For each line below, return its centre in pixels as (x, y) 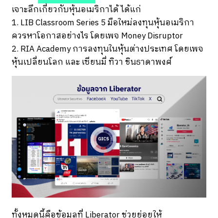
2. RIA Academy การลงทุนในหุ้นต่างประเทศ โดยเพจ (108, 49)
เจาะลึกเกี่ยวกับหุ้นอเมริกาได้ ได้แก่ (76, 9)
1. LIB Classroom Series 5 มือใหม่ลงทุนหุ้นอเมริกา (103, 23)
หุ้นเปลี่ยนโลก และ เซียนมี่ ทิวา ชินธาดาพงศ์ (92, 62)
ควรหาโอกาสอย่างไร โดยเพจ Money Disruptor (97, 36)
